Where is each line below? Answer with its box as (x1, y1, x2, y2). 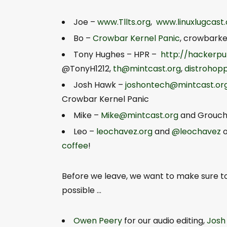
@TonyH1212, (62, 62, 113, 74)
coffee (62, 139, 88, 152)
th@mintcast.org (113, 62, 181, 74)
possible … (62, 184, 101, 196)
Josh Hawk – (73, 79, 123, 91)
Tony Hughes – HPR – (73, 48, 161, 60)
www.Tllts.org (97, 16, 150, 28)
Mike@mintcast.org (101, 109, 178, 121)
